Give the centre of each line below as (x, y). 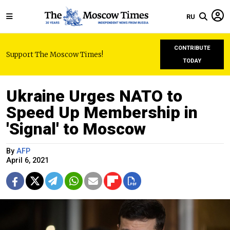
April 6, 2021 (27, 160)
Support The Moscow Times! (55, 54)
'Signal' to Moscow (76, 129)
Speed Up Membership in (102, 112)
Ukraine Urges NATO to (94, 96)
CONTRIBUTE (192, 48)
